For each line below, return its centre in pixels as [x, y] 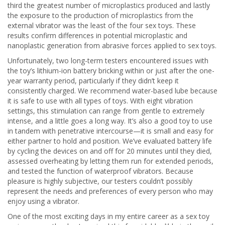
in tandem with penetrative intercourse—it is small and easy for [110, 131]
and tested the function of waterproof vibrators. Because [100, 171]
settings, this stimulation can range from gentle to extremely [106, 111]
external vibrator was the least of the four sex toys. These [102, 25]
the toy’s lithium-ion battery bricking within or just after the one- [111, 71]
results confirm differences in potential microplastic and [97, 35]
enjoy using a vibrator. [43, 201]
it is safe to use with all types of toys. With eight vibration [100, 101]
